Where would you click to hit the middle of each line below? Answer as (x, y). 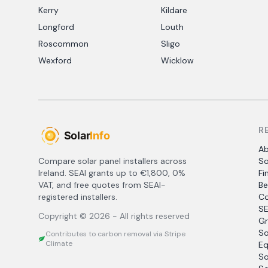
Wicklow (178, 60)
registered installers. (78, 197)
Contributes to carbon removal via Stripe (116, 234)
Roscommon (63, 44)
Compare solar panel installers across (112, 161)
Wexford (55, 60)
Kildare (174, 10)
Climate (59, 243)
